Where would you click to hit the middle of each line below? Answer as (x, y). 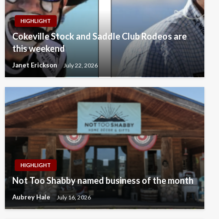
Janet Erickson (35, 65)
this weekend (39, 48)
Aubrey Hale (32, 197)
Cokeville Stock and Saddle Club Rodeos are (99, 36)
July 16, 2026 (74, 197)
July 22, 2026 (81, 65)
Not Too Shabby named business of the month (103, 180)
